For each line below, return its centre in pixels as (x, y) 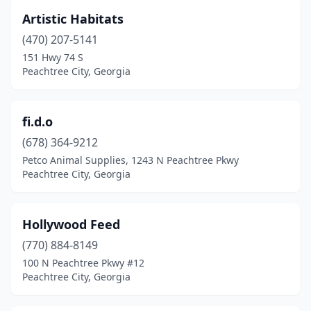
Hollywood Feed (71, 224)
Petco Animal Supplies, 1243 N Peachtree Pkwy (131, 160)
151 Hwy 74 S (53, 57)
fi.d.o (37, 121)
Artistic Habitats (73, 19)
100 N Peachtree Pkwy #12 (83, 263)
